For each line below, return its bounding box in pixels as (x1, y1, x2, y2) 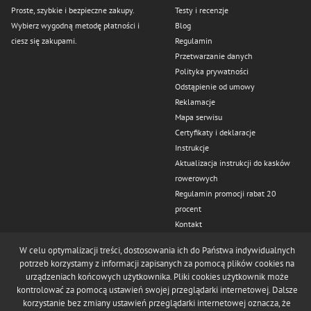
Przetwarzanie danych (175, 50, 253, 61)
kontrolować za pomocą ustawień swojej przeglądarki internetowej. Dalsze (16, 284, 298, 296)
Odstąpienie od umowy (175, 81, 255, 92)
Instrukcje (175, 142, 209, 153)
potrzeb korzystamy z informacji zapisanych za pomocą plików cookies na (19, 258, 294, 269)
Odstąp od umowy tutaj (175, 233, 255, 244)
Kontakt (175, 218, 202, 229)
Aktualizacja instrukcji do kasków (175, 157, 290, 168)
